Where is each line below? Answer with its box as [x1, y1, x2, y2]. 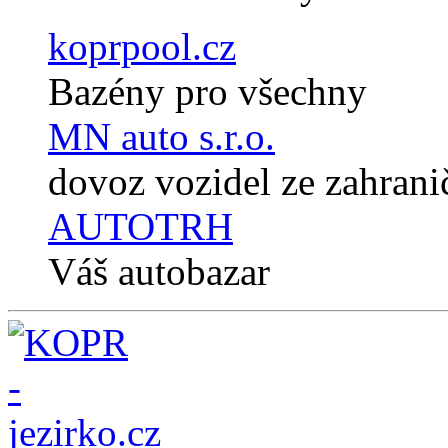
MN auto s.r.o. [48, 115, 275, 159]
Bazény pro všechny [48, 70, 367, 114]
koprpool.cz [48, 25, 236, 69]
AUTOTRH [48, 205, 233, 249]
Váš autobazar [48, 250, 270, 294]
